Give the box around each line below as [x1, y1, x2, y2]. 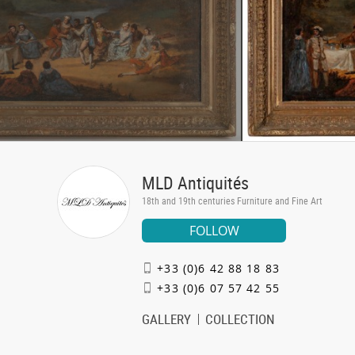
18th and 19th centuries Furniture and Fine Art [142, 194, 323, 207]
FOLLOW [189, 222, 239, 239]
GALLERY [142, 310, 191, 328]
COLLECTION [205, 310, 276, 328]
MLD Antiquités [142, 171, 249, 194]
